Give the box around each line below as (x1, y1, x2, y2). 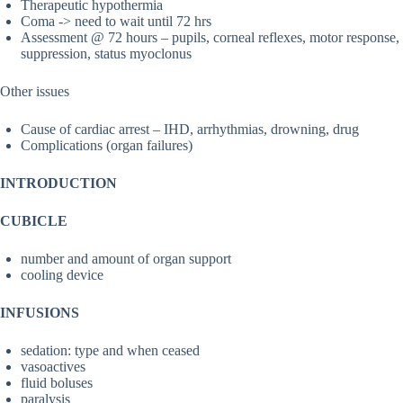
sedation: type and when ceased (21, 343, 200, 359)
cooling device (21, 267, 103, 283)
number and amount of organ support (21, 251, 231, 267)
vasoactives (21, 359, 85, 375)
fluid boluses (21, 375, 93, 391)
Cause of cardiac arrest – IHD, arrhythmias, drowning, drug (21, 121, 359, 138)
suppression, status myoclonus (21, 46, 192, 62)
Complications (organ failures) (21, 138, 193, 154)
